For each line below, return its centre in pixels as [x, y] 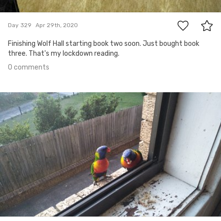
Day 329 [20, 25]
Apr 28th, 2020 [27, 99]
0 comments [29, 67]
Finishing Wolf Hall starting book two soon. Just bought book [104, 43]
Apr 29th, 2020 [57, 25]
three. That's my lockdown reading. [64, 53]
